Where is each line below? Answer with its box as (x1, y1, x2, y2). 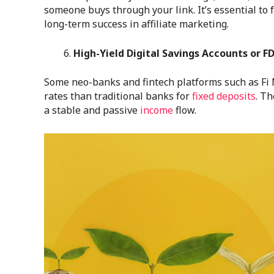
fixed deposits (192, 89, 256, 103)
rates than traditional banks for (44, 89, 192, 103)
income (140, 103, 173, 117)
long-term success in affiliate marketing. (44, 17, 229, 31)
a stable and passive (44, 103, 140, 117)
